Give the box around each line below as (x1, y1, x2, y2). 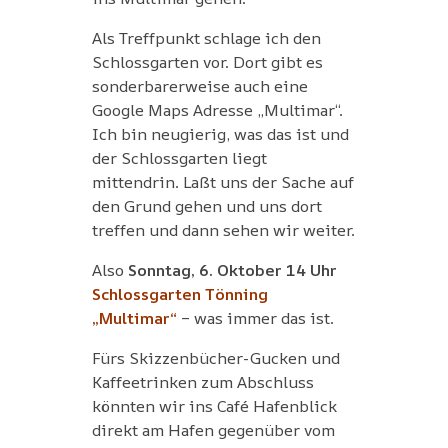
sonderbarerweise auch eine (91, 74, 308, 97)
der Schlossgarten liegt (91, 146, 267, 169)
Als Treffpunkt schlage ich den (91, 26, 321, 49)
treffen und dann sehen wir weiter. (91, 218, 355, 241)
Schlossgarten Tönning (91, 282, 268, 305)
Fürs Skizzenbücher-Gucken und (91, 346, 340, 369)
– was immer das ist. (176, 306, 334, 329)
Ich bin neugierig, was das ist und (91, 122, 349, 145)
